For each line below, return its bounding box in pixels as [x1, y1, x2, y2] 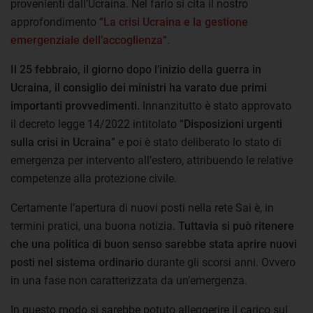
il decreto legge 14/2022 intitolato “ [10, 117, 184, 131]
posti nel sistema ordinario [10, 255, 144, 269]
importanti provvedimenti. [10, 99, 140, 112]
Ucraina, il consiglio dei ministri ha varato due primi [10, 80, 267, 94]
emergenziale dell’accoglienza [10, 33, 163, 47]
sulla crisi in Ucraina [10, 135, 111, 149]
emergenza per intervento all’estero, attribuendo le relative [10, 153, 293, 167]
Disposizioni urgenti [184, 117, 282, 131]
